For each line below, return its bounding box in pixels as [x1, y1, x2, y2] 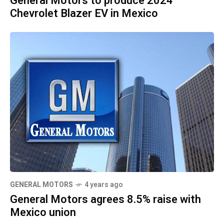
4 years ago [84, 179, 123, 190]
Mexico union [10, 204, 76, 221]
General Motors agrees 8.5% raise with [10, 191, 201, 208]
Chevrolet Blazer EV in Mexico [10, 5, 158, 22]
